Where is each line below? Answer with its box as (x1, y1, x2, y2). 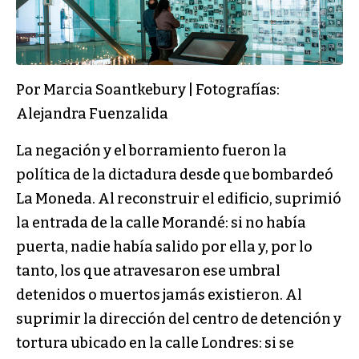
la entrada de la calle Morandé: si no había (16, 214, 306, 232)
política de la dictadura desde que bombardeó (16, 166, 333, 184)
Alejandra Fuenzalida (16, 105, 168, 123)
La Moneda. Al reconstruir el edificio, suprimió (16, 190, 341, 208)
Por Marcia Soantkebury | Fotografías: (16, 81, 280, 99)
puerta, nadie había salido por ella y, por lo (16, 238, 313, 256)
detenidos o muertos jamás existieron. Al (16, 286, 302, 305)
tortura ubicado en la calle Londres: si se (16, 334, 294, 353)
